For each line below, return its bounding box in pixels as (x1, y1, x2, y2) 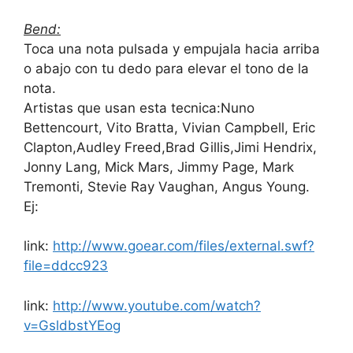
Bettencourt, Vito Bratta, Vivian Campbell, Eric (24, 119, 315, 136)
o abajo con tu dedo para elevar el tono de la (24, 60, 309, 76)
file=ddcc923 (24, 258, 108, 274)
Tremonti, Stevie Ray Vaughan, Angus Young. (24, 178, 310, 195)
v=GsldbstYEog (24, 317, 121, 333)
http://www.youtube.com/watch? (53, 297, 261, 314)
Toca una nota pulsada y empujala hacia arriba (24, 40, 320, 57)
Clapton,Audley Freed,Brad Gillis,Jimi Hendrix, (24, 139, 317, 155)
